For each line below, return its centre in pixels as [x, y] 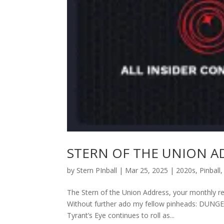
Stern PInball [97, 170]
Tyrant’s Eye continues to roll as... [121, 215]
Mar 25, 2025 [147, 170]
